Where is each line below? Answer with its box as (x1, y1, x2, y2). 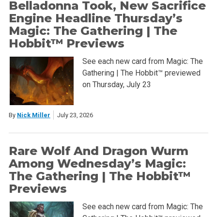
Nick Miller (16, 111, 50, 119)
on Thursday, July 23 (82, 80, 151, 90)
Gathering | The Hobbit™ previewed (82, 68, 201, 78)
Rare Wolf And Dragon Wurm (8, 143, 188, 158)
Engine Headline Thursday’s (8, 11, 183, 26)
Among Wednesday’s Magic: (8, 156, 186, 170)
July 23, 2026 (57, 111, 93, 119)
